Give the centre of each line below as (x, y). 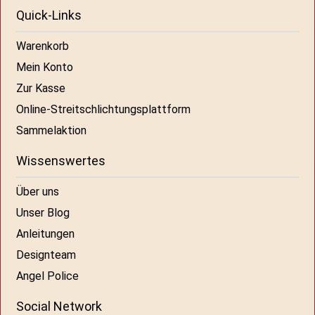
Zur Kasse (41, 89)
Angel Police (48, 276)
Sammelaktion (52, 131)
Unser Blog (43, 213)
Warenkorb (43, 46)
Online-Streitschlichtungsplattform (104, 110)
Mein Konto (45, 67)
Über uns (38, 192)
